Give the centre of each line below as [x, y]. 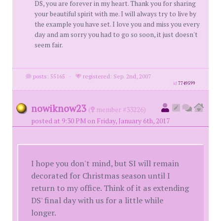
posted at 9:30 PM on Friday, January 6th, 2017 [100, 121]
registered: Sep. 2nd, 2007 [116, 76]
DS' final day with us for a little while [97, 201]
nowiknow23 [59, 108]
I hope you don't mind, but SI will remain [105, 164]
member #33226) [120, 110]
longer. [44, 213]
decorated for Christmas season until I [101, 176]
